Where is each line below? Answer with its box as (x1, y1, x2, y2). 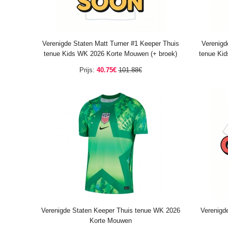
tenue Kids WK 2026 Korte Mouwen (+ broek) (44, 50, 177, 58)
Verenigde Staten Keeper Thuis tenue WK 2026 (41, 207, 180, 214)
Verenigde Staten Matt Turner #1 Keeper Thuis (42, 40, 179, 47)
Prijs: (79, 66, 95, 74)
